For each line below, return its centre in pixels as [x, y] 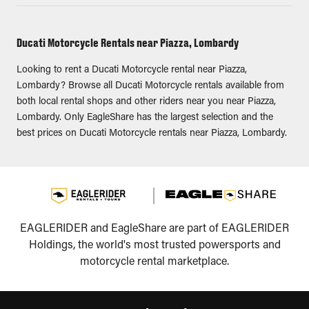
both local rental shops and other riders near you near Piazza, [146, 102]
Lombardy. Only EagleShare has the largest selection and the [145, 118]
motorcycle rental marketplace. [154, 262]
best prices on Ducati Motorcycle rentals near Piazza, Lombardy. [152, 134]
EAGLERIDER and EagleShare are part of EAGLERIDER [154, 229]
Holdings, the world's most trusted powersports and [154, 246]
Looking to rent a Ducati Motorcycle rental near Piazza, [132, 70]
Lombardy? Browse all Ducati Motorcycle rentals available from [150, 86]
